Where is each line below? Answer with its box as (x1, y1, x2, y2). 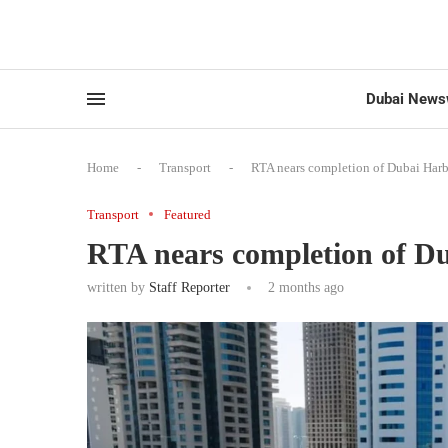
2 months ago (264, 279, 344, 295)
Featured (164, 206, 211, 222)
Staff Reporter (149, 279, 230, 295)
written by (87, 279, 149, 295)
